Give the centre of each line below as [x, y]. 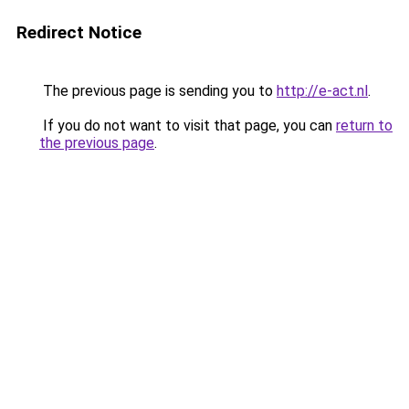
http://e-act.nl [322, 91]
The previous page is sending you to [158, 91]
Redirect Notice [79, 32]
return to [364, 126]
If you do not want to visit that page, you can [188, 126]
